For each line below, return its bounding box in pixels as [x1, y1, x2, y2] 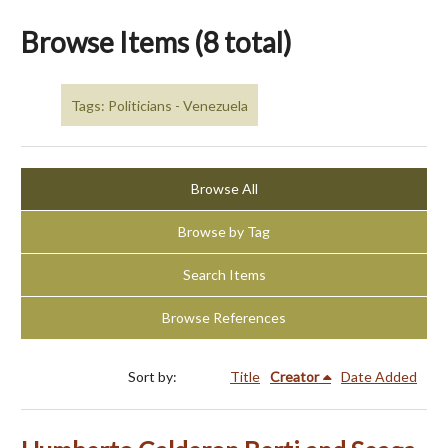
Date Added [341, 368, 417, 386]
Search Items [182, 266, 266, 284]
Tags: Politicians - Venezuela [71, 96, 248, 114]
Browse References [162, 309, 286, 327]
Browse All [190, 180, 258, 198]
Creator [270, 368, 319, 386]
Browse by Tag [178, 223, 270, 241]
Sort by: [128, 368, 180, 386]
